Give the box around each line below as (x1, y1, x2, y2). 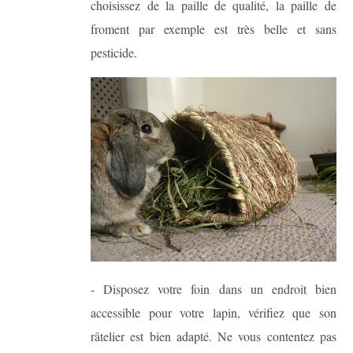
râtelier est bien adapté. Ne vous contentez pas (91, 327, 336, 344)
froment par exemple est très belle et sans (91, 20, 336, 37)
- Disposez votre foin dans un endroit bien (91, 280, 336, 297)
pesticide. (91, 43, 138, 61)
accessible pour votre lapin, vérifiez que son (91, 303, 336, 321)
